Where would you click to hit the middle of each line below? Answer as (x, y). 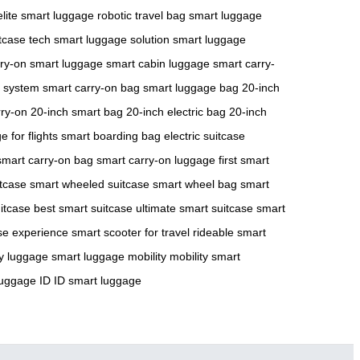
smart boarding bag (111, 135)
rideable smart (229, 232)
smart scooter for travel (131, 232)
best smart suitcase (83, 208)
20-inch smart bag (77, 111)
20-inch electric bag (176, 111)
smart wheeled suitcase (90, 184)
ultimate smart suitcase (194, 208)
